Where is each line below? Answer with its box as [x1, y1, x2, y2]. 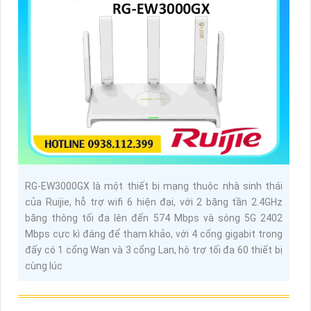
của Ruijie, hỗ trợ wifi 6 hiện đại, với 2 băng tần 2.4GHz [25, 196, 283, 208]
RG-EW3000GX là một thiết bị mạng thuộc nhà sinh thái [25, 180, 283, 192]
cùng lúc [25, 260, 62, 272]
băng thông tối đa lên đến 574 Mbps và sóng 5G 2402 [25, 212, 283, 224]
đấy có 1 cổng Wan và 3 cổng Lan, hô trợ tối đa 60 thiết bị [25, 244, 283, 256]
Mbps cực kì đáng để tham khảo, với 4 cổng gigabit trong [25, 228, 283, 240]
